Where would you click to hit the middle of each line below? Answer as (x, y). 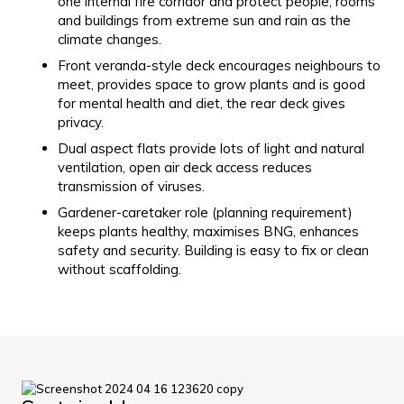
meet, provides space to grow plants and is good (211, 84)
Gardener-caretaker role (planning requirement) (205, 212)
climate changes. (110, 39)
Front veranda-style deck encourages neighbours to (219, 65)
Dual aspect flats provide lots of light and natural (211, 148)
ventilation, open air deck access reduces (185, 167)
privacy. (81, 122)
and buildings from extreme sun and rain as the (204, 20)
